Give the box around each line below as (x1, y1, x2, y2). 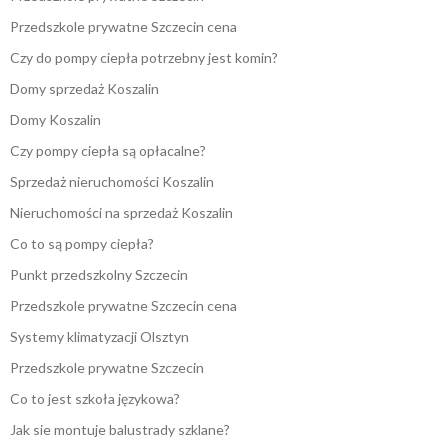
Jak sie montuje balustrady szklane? (10, 421, 230, 439)
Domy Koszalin (10, 111, 101, 129)
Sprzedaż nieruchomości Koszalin (10, 173, 214, 191)
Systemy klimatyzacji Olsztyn (10, 328, 189, 346)
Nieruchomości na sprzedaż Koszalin (10, 204, 233, 222)
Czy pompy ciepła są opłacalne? (10, 142, 206, 160)
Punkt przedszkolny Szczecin (10, 266, 188, 284)
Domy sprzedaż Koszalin (10, 80, 159, 98)
